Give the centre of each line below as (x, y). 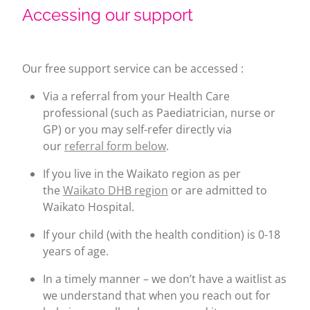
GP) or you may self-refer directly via (137, 129)
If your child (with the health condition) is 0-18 (162, 234)
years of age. (76, 251)
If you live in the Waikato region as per (142, 173)
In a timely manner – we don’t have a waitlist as (165, 279)
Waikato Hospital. (89, 207)
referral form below (115, 146)
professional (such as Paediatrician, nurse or (159, 112)
